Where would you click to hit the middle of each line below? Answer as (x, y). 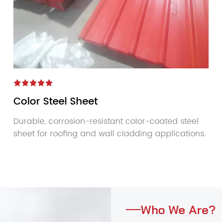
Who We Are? (178, 210)
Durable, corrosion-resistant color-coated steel (106, 122)
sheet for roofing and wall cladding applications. (109, 134)
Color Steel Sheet (55, 102)
